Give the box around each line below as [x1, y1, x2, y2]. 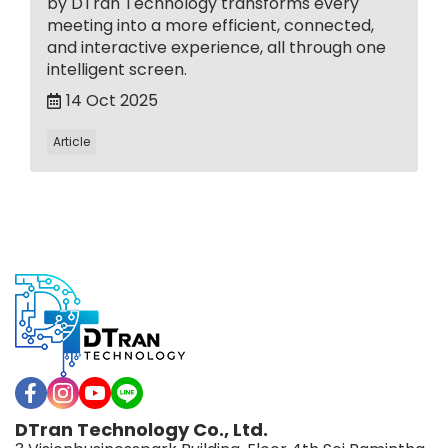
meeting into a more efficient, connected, [47, 13, 374, 37]
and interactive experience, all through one [47, 35, 386, 59]
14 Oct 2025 [66, 88, 158, 112]
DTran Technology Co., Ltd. [15, 416, 268, 442]
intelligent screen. [47, 57, 187, 81]
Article [53, 132, 90, 150]
